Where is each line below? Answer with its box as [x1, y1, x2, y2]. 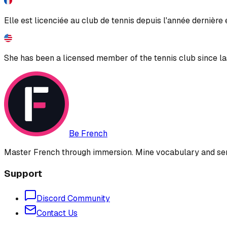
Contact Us [36, 208, 78, 219]
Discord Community [36, 193, 110, 204]
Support [4, 167, 42, 180]
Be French [69, 128, 107, 139]
